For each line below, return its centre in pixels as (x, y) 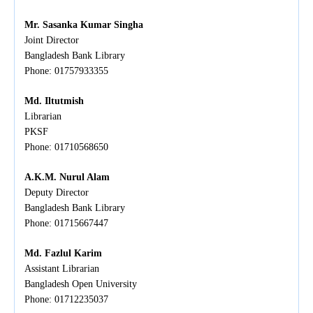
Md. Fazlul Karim (63, 254)
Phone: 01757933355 (66, 71)
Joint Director (52, 41)
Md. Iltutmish (54, 101)
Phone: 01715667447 (66, 224)
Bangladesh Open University (81, 284)
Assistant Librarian (62, 269)
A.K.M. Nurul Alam (67, 177)
